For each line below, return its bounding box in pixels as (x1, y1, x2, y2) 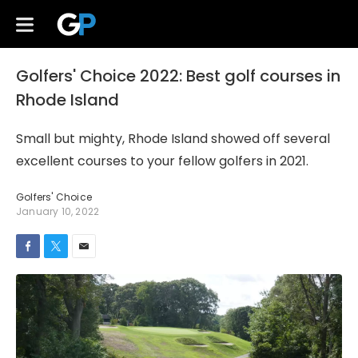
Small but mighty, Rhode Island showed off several (16, 129, 330, 148)
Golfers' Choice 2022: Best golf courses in (16, 65, 340, 87)
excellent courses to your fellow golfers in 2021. (16, 152, 308, 170)
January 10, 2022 (16, 205, 100, 218)
